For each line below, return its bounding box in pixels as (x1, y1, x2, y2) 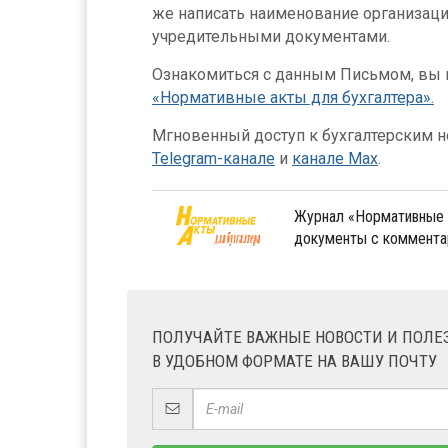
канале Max (292, 149, 378, 168)
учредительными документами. (152, 27, 390, 46)
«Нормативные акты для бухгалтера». (152, 88, 434, 107)
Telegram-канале (152, 149, 275, 168)
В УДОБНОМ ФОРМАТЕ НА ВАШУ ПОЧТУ (152, 351, 437, 371)
